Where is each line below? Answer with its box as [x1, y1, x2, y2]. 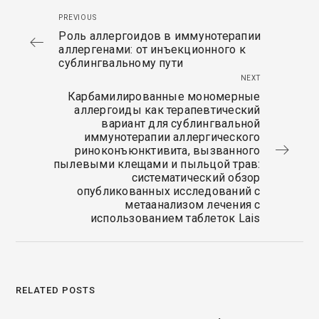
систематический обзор [131, 171, 261, 184]
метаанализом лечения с [125, 198, 261, 211]
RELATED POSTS [16, 285, 96, 296]
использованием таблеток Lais [90, 211, 261, 225]
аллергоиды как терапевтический [74, 103, 261, 117]
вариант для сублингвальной [101, 117, 261, 130]
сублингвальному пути [58, 56, 184, 70]
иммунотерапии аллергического [83, 130, 261, 144]
